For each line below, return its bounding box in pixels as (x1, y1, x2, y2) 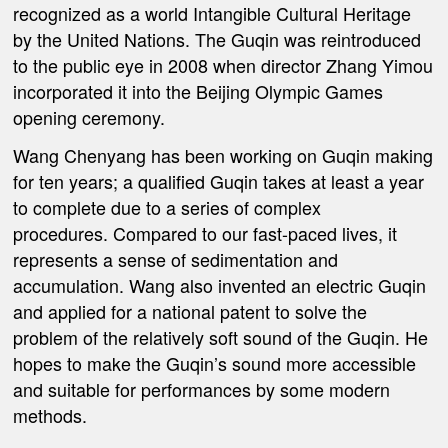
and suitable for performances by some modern (13, 376, 391, 403)
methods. (13, 402, 88, 429)
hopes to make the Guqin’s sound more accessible (13, 350, 417, 377)
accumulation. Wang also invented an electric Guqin (13, 272, 427, 299)
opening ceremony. (13, 103, 166, 130)
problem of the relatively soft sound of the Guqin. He (13, 324, 429, 351)
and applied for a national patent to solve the (13, 298, 368, 325)
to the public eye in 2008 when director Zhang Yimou (13, 51, 434, 78)
